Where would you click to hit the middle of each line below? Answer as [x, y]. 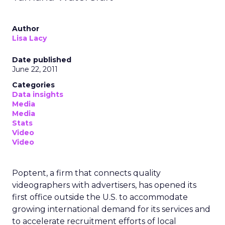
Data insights [38, 94]
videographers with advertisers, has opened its [104, 185]
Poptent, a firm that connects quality [86, 173]
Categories [33, 85]
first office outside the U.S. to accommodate [100, 197]
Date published [42, 60]
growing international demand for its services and [111, 209]
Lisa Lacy [29, 38]
